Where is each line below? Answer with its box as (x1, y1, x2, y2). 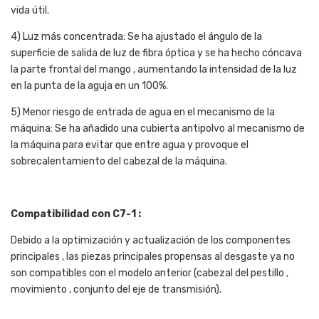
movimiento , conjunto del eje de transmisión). (11, 283, 221, 296)
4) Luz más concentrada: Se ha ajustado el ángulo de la (11, 31, 262, 43)
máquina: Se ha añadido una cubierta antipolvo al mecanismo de (11, 122, 305, 135)
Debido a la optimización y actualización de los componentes (11, 234, 291, 247)
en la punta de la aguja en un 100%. (11, 80, 168, 93)
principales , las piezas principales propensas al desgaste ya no (11, 251, 295, 263)
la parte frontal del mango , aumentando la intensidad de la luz (11, 63, 297, 76)
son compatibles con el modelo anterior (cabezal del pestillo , (11, 267, 288, 280)
